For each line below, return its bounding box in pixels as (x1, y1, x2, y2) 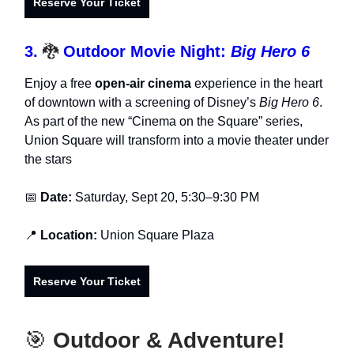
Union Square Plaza (97, 228, 214, 243)
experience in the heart (191, 77, 322, 91)
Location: (40, 228, 97, 243)
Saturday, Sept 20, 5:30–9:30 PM (75, 190, 259, 205)
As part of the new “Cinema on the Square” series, (24, 115, 303, 129)
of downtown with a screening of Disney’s (24, 96, 259, 110)
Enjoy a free (24, 77, 95, 91)
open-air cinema (95, 77, 191, 91)
